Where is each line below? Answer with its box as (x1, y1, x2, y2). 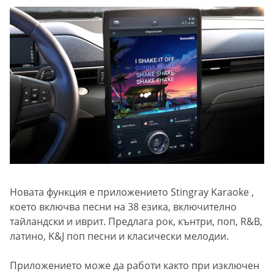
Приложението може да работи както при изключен (10, 259, 259, 273)
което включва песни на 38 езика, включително (10, 200, 237, 214)
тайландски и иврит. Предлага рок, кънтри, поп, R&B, (10, 215, 262, 229)
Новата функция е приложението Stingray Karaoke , (10, 185, 254, 199)
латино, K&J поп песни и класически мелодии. (10, 229, 229, 243)
